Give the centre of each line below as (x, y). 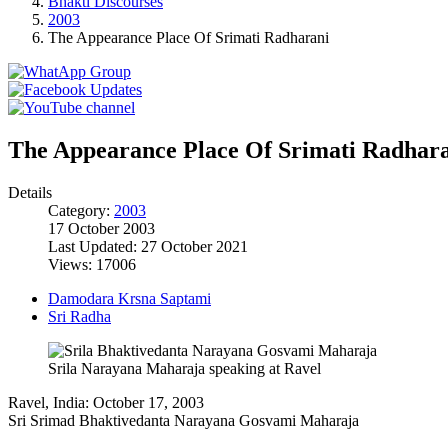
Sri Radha (79, 316)
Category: (81, 210)
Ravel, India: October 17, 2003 (106, 402)
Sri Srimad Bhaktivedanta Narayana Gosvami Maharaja (183, 420)
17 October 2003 (101, 228)
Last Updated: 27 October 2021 (148, 246)
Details (30, 192)
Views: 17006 (92, 264)
